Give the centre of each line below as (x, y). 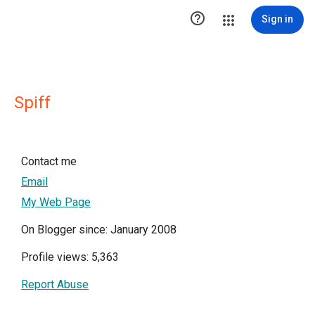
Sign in (277, 19)
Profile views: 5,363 (70, 257)
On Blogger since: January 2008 (99, 230)
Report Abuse (55, 284)
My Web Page (56, 202)
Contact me (49, 161)
